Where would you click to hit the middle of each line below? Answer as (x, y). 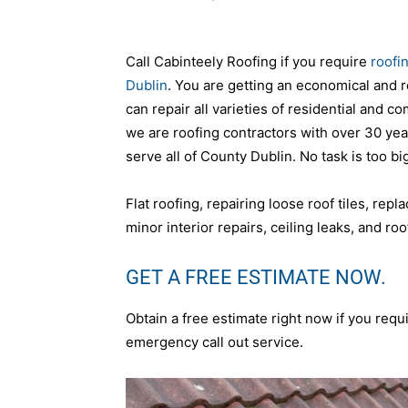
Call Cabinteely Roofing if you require (248, 62)
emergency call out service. (214, 342)
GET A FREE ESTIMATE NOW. (256, 278)
